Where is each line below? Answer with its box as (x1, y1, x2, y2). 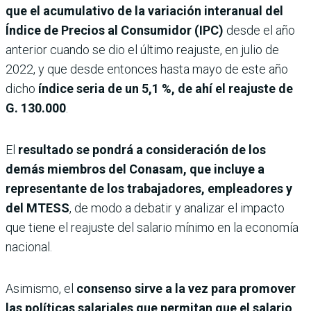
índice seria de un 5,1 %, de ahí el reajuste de (38, 81, 293, 96)
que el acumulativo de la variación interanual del (6, 3, 283, 18)
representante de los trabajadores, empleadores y (6, 180, 292, 196)
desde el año (226, 22, 295, 37)
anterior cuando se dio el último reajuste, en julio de (6, 42, 279, 57)
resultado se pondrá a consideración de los (15, 142, 266, 157)
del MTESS (6, 200, 69, 215)
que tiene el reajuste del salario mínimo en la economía (6, 219, 299, 235)
